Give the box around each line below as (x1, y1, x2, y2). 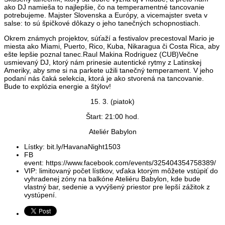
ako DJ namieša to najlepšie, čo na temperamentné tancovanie (4, 3, 204, 12)
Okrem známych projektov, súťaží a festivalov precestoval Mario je (4, 34, 214, 43)
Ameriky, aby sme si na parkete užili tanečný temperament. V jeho (4, 66, 213, 75)
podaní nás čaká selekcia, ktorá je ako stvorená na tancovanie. (4, 74, 204, 83)
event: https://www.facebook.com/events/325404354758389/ (24, 159, 216, 167)
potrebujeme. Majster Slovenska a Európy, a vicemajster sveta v (4, 11, 207, 20)
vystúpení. (24, 191, 57, 199)
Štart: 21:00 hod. (86, 113, 139, 121)
